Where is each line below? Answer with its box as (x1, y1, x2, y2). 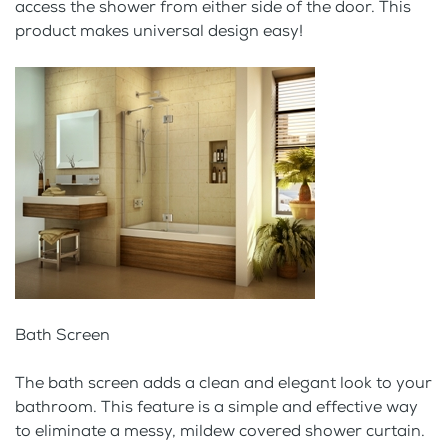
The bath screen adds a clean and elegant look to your (15, 372, 432, 394)
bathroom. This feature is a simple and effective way (15, 396, 418, 418)
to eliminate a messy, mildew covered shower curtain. (15, 420, 425, 442)
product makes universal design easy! (15, 20, 303, 42)
